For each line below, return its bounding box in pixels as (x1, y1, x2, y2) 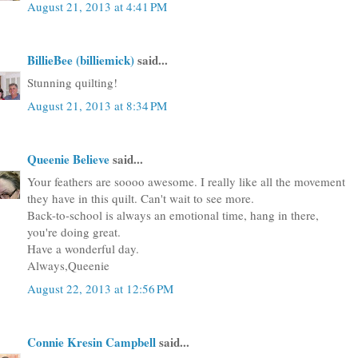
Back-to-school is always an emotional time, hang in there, (27, 207, 319, 223)
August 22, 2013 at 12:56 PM (27, 280, 173, 296)
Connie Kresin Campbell (27, 332, 156, 351)
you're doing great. (27, 224, 121, 240)
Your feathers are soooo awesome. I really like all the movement (27, 173, 345, 189)
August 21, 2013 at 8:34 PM (27, 97, 167, 113)
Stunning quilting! (27, 74, 117, 90)
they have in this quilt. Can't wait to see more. (27, 190, 254, 206)
